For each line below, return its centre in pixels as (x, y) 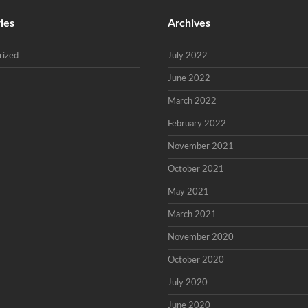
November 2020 (201, 238)
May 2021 (188, 192)
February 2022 (197, 124)
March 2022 (192, 101)
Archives (189, 23)
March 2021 (192, 215)
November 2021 (201, 147)
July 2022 (188, 56)
